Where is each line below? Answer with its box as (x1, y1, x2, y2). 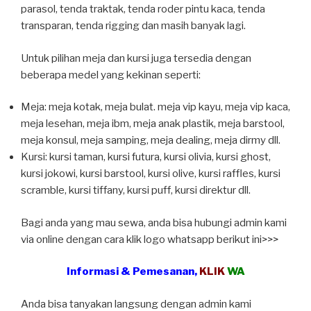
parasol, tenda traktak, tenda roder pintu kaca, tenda (21, 3, 265, 16)
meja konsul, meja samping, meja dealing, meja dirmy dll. (21, 134, 280, 147)
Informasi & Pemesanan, (66, 265, 199, 278)
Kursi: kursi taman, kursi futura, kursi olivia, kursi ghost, (21, 151, 271, 164)
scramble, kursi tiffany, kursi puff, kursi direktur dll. (21, 184, 251, 197)
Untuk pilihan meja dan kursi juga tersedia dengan (21, 51, 251, 65)
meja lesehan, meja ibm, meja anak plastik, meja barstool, (21, 117, 285, 131)
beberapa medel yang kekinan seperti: (21, 68, 201, 81)
